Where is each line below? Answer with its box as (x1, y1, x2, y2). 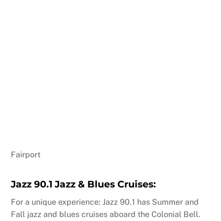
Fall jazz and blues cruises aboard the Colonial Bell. (11, 209, 201, 219)
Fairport (11, 150, 41, 160)
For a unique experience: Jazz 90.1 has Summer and (11, 197, 199, 207)
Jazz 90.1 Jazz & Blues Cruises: (11, 178, 156, 190)
